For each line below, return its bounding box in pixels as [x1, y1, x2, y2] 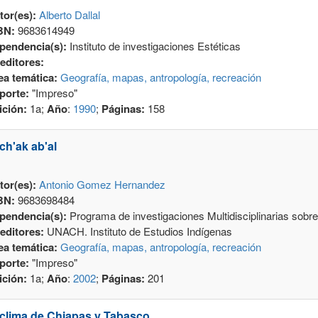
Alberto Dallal [38, 7, 100, 23]
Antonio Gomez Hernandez [38, 177, 165, 192]
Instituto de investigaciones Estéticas [69, 38, 241, 54]
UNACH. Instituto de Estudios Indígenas [46, 224, 232, 239]
